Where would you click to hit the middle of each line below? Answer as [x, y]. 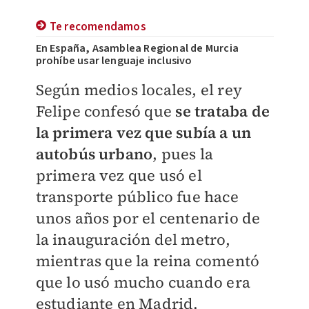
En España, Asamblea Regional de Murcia [137, 49]
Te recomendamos [98, 27]
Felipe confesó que [106, 111]
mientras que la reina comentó [148, 261]
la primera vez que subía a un [143, 133]
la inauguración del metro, [133, 240]
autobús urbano [94, 154]
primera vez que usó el [119, 176]
